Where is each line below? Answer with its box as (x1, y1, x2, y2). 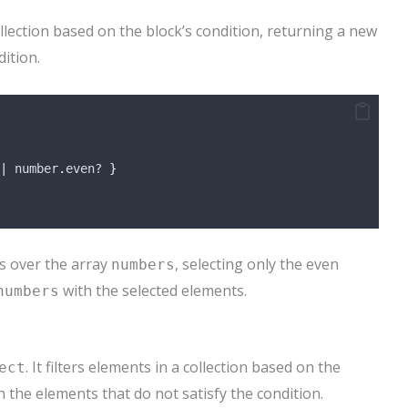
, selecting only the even (175, 254, 339, 275)
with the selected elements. (59, 280, 247, 301)
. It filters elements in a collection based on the (25, 356, 341, 377)
